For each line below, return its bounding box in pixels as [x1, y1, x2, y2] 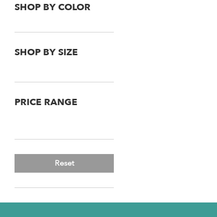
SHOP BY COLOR [15, 1, 91, 14]
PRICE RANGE [15, 96, 77, 109]
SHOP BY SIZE [15, 46, 78, 59]
